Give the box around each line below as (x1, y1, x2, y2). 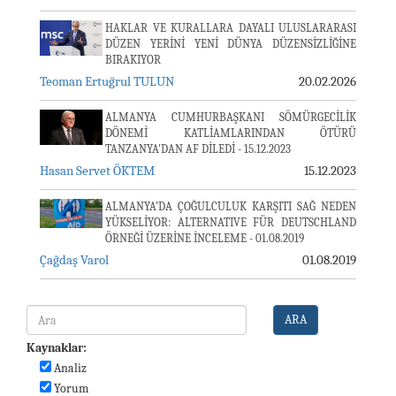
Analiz (51, 361, 87, 376)
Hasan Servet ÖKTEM (40, 163, 155, 179)
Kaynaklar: (27, 340, 87, 355)
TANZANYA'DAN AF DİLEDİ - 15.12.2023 (105, 142, 291, 156)
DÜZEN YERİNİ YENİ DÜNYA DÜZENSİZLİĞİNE (105, 37, 356, 50)
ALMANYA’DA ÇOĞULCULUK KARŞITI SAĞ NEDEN (105, 200, 356, 213)
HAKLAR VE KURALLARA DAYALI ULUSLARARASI (105, 21, 356, 34)
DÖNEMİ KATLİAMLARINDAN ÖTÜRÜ (105, 126, 356, 140)
